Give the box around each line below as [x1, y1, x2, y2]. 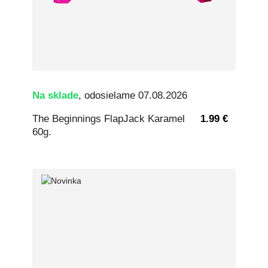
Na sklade [32, 90, 78, 102]
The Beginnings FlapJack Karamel [32, 112, 185, 124]
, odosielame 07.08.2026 [78, 90, 187, 102]
